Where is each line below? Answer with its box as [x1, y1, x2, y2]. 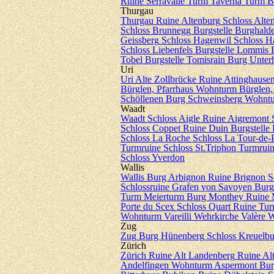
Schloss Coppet [120, 123, 180, 133]
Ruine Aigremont [202, 113, 269, 124]
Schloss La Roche [120, 133, 190, 143]
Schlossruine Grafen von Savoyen [120, 182, 252, 192]
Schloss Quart [177, 201, 231, 212]
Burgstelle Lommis [195, 45, 268, 55]
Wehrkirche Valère [194, 211, 265, 221]
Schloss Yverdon [120, 152, 185, 163]
